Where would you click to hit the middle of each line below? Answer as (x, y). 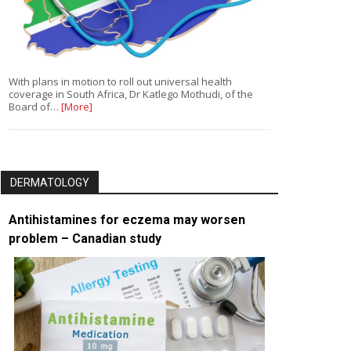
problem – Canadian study (85, 238)
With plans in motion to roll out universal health (120, 81)
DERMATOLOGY (50, 182)
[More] (77, 106)
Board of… (35, 106)
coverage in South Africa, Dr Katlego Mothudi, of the (131, 94)
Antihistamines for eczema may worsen (127, 219)
